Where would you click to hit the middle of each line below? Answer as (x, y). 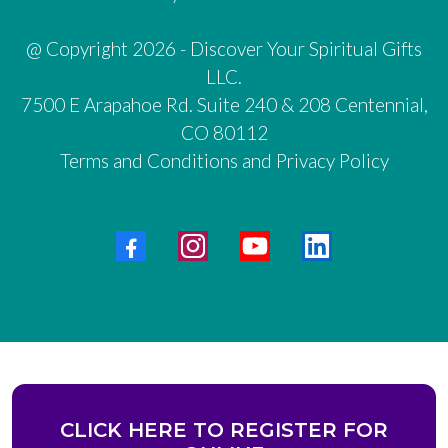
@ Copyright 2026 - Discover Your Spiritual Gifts (224, 49)
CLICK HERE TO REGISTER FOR (224, 430)
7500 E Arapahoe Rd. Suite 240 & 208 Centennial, (224, 105)
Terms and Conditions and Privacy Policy (224, 161)
